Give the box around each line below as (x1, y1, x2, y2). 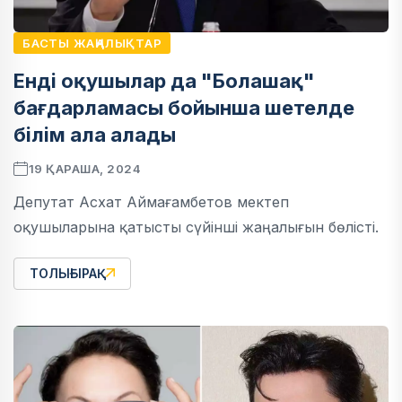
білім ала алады (13, 123, 176, 147)
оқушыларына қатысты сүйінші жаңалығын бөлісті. (13, 218, 379, 237)
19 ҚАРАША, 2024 (28, 162, 142, 177)
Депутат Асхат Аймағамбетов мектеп (13, 193, 289, 212)
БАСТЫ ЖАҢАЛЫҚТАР (22, 36, 162, 51)
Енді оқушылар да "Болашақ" (13, 69, 315, 93)
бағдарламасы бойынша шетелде (13, 96, 354, 120)
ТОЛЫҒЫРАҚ (30, 266, 106, 282)
